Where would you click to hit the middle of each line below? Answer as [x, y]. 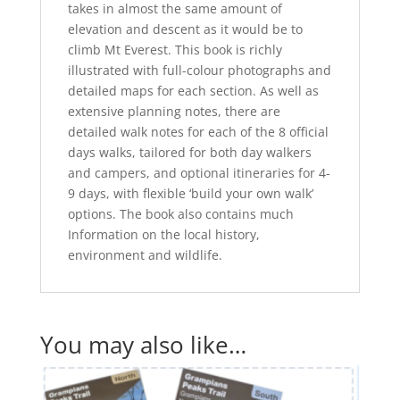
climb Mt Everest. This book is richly [175, 49]
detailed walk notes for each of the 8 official [198, 131]
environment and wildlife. [145, 254]
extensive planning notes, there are [174, 111]
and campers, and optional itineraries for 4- [199, 172]
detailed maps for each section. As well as [193, 90]
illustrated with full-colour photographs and [199, 70]
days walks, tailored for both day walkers [189, 152]
